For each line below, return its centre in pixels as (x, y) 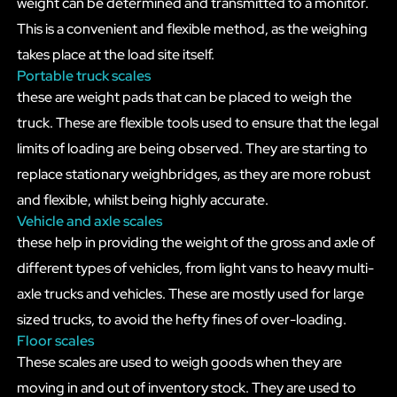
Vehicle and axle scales (89, 221)
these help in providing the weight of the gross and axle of (195, 242)
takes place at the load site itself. (115, 54)
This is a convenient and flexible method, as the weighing (192, 28)
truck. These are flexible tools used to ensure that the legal (197, 122)
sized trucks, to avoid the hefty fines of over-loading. (181, 319)
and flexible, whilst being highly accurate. (142, 199)
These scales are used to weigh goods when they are (179, 362)
